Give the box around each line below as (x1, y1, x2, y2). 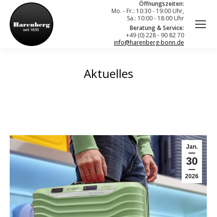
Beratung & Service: (130, 24, 184, 32)
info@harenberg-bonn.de (114, 38, 184, 46)
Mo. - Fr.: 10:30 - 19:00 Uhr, (111, 7, 184, 15)
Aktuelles (84, 65, 133, 81)
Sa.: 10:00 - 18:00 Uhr (127, 14, 184, 22)
